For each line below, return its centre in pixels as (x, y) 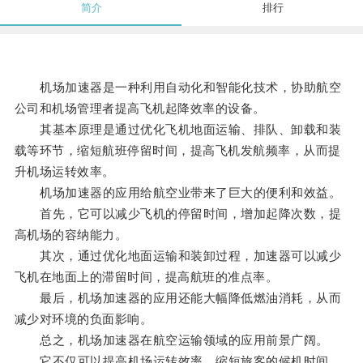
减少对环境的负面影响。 (83, 319)
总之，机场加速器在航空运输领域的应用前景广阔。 (171, 340)
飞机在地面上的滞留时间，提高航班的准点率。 (146, 277)
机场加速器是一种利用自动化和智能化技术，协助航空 (178, 88)
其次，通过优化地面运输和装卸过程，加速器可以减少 (178, 256)
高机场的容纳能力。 (71, 235)
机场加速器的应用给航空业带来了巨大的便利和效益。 (178, 193)
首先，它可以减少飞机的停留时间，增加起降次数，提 (178, 214)
